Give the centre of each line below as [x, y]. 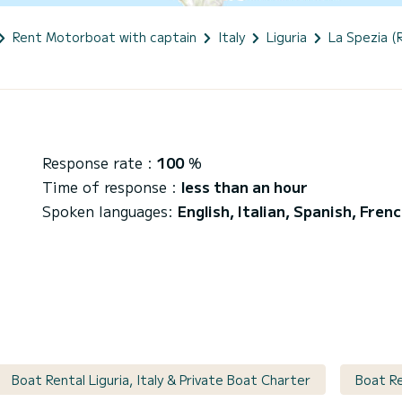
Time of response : [112, 186]
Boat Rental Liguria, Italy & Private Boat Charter [161, 379]
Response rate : [100, 162]
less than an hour [245, 186]
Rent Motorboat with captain [105, 36]
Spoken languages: [110, 210]
